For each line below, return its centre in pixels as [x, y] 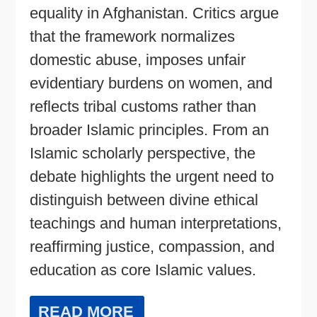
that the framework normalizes [133, 36]
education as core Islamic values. [143, 270]
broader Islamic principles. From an [150, 129]
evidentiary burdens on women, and [151, 83]
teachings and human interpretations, [156, 223]
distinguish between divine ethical [144, 200]
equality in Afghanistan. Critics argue [155, 13]
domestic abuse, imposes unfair [138, 59]
